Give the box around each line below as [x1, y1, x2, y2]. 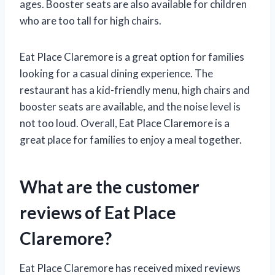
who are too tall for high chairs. [20, 14, 161, 27]
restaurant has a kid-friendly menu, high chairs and [20, 83, 250, 96]
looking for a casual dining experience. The [20, 66, 213, 80]
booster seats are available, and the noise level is [20, 99, 241, 113]
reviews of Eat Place [20, 201, 176, 223]
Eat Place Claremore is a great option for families [20, 50, 244, 63]
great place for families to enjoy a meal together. [20, 133, 242, 146]
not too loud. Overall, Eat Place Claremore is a [20, 116, 230, 130]
